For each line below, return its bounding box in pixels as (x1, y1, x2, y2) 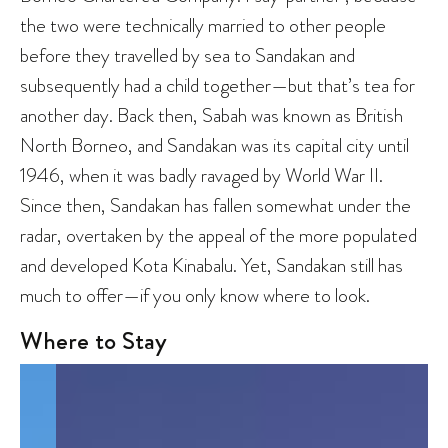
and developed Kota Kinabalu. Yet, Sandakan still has (20, 250, 403, 279)
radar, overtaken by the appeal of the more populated (20, 220, 417, 249)
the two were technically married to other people (20, 10, 386, 39)
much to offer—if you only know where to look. (20, 280, 374, 309)
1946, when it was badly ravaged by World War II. (20, 160, 383, 189)
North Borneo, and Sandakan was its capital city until (20, 130, 409, 159)
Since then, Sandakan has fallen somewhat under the (20, 190, 411, 219)
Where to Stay (20, 322, 167, 359)
